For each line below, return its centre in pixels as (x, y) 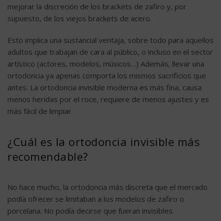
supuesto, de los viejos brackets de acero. (79, 18)
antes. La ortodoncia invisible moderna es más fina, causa (105, 88)
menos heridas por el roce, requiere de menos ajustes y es (108, 99)
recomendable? (48, 157)
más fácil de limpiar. (40, 111)
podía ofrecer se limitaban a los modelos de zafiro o (96, 199)
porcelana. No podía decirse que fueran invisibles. (91, 211)
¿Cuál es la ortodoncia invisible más (104, 142)
